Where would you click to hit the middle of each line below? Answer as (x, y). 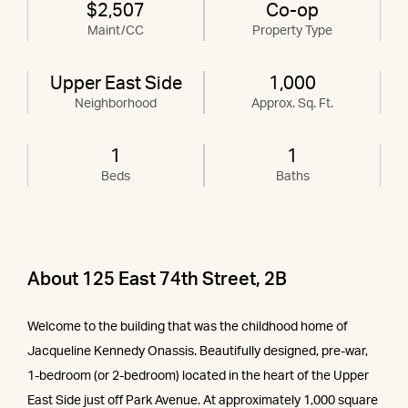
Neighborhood (116, 104)
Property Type (292, 31)
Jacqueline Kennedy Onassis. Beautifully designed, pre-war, (198, 352)
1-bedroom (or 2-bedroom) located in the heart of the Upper (198, 377)
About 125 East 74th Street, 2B (157, 280)
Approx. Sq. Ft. (292, 104)
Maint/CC (116, 31)
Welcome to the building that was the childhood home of (188, 327)
